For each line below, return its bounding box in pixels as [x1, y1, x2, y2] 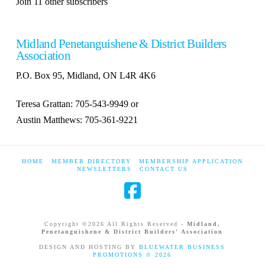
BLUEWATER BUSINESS [139, 244, 226, 251]
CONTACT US [139, 166, 188, 173]
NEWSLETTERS [76, 166, 132, 173]
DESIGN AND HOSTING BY [39, 244, 140, 251]
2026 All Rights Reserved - [88, 221, 187, 228]
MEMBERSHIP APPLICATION [138, 158, 243, 165]
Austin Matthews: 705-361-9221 [15, 115, 138, 125]
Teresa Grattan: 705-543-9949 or [15, 99, 138, 109]
